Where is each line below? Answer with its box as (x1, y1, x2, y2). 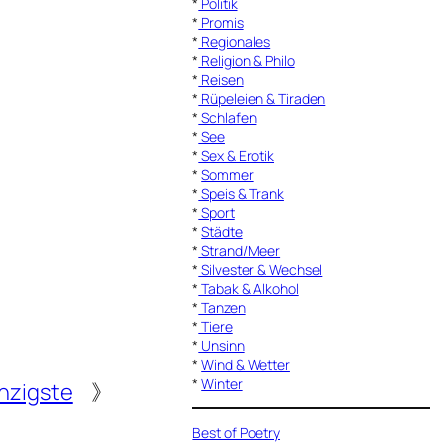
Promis (198, 12, 244, 32)
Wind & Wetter (201, 354, 290, 374)
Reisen (198, 69, 244, 89)
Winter (201, 373, 243, 393)
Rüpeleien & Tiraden (198, 88, 326, 108)
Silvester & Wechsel (198, 259, 323, 279)
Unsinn (198, 335, 245, 355)
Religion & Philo (198, 50, 295, 70)
